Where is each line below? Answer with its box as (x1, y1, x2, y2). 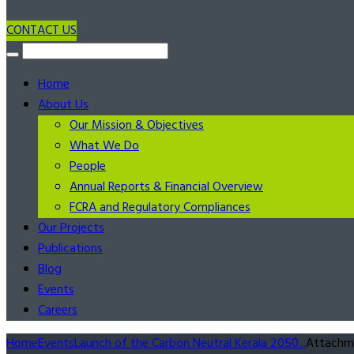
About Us (38, 95, 88, 115)
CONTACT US (6, 21, 77, 41)
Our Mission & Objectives (70, 115, 204, 136)
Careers (38, 300, 77, 321)
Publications (38, 239, 103, 259)
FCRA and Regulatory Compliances (70, 198, 250, 218)
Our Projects (38, 218, 104, 239)
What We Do (70, 136, 139, 156)
